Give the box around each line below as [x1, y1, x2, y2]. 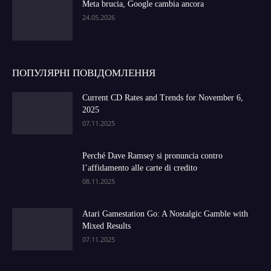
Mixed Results [82, 221, 131, 230]
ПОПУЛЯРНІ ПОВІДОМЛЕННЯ [12, 67, 155, 79]
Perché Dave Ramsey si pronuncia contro [82, 151, 223, 160]
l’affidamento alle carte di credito [82, 163, 197, 172]
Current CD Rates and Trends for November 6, [82, 93, 243, 102]
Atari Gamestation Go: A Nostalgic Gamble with [82, 209, 248, 218]
